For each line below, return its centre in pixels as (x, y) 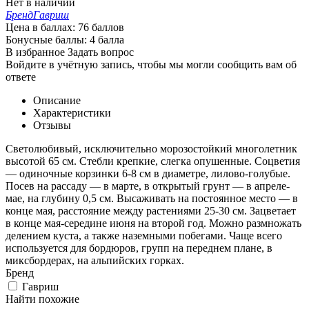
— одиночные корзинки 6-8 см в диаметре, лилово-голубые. (148, 173)
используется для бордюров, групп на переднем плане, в (139, 248)
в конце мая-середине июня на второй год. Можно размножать (153, 223)
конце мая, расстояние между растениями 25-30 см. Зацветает (151, 210)
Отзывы (52, 125)
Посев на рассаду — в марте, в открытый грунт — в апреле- (148, 186)
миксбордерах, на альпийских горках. (95, 260)
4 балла (107, 39)
